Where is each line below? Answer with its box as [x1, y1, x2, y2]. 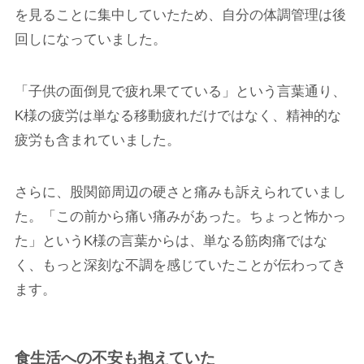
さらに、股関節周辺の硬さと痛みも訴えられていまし [14, 184, 346, 200]
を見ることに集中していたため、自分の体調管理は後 [14, 6, 346, 23]
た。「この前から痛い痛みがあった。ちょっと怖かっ [14, 208, 346, 224]
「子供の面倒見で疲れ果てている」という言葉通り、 [14, 83, 346, 99]
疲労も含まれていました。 [14, 132, 180, 148]
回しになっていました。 [14, 31, 167, 47]
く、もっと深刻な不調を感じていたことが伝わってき [14, 257, 346, 273]
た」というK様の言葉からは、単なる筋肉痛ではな [14, 232, 327, 249]
